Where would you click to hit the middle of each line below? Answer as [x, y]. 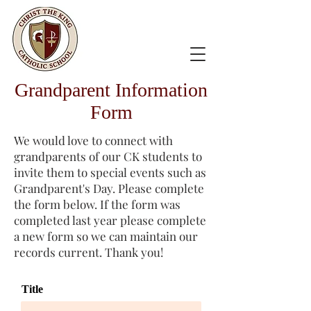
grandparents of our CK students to [108, 156]
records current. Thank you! [89, 252]
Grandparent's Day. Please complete [109, 188]
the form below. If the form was [97, 204]
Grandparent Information [111, 90]
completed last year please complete [110, 220]
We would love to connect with [93, 140]
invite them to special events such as [110, 172]
